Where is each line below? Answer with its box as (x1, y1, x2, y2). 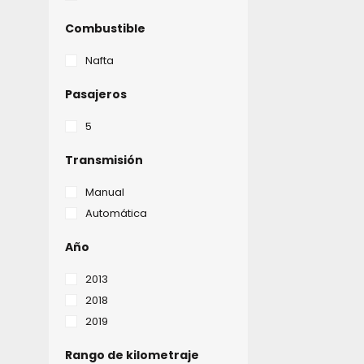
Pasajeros (65, 86, 127, 102)
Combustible (65, 20, 145, 37)
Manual (85, 184, 124, 200)
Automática (85, 206, 147, 221)
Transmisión (65, 152, 143, 168)
